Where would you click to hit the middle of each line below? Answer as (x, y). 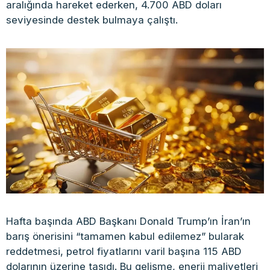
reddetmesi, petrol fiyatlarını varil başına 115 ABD (124, 251)
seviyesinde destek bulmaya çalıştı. (92, 20)
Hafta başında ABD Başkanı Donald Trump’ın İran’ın (128, 221)
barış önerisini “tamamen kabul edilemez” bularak (125, 236)
